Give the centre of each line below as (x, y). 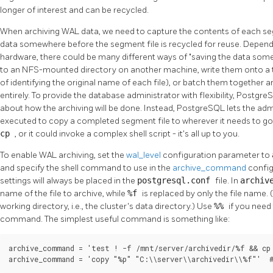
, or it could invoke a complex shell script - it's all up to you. (127, 133)
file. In (228, 180)
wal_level (144, 155)
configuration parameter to (217, 155)
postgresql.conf (176, 180)
